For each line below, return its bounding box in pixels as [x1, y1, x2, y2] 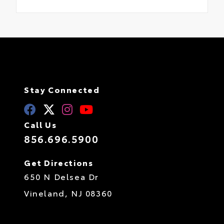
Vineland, [24, 186, 71, 198]
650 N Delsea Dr [24, 170, 99, 182]
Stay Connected [24, 83, 100, 95]
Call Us [24, 118, 57, 130]
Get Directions [24, 156, 93, 168]
